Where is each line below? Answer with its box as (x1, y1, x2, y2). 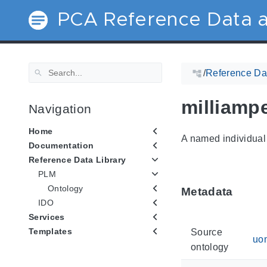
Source (191, 226, 222, 237)
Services (29, 212, 65, 222)
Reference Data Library (29, 155, 126, 165)
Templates (29, 226, 72, 237)
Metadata (181, 185, 233, 198)
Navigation (29, 101, 92, 116)
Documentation (29, 141, 94, 151)
